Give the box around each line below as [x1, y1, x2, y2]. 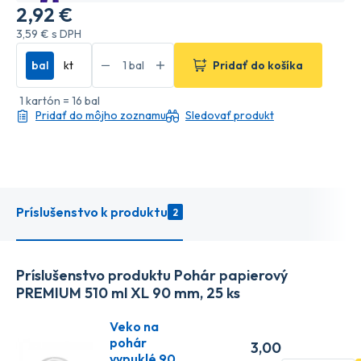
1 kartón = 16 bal [19, 93, 100, 109]
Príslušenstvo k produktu [16, 204, 168, 221]
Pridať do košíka [213, 57, 303, 73]
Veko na [110, 318, 159, 335]
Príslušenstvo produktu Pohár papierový [16, 266, 288, 285]
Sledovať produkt [185, 108, 274, 123]
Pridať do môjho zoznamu [35, 108, 166, 123]
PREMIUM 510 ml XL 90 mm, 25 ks [16, 284, 240, 303]
